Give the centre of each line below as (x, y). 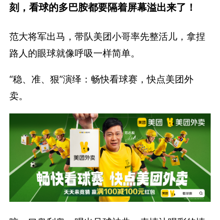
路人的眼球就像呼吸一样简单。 (75, 53)
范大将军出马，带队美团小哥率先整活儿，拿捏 (108, 36)
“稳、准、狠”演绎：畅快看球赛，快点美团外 (102, 79)
